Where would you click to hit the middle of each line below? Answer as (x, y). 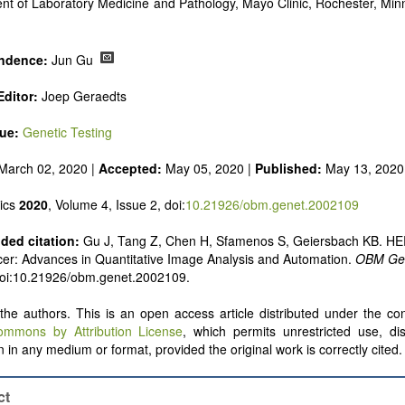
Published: (290, 169)
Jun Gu (74, 60)
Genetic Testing (67, 132)
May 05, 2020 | (208, 169)
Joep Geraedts (82, 96)
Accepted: (130, 169)
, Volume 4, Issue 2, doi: (117, 205)
